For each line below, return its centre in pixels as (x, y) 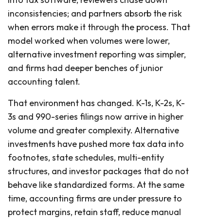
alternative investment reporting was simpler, (97, 54)
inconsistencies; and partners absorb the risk (95, 13)
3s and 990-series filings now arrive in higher (96, 116)
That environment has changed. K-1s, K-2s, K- (96, 103)
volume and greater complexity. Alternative (93, 130)
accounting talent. (44, 81)
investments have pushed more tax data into (96, 144)
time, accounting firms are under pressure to (95, 198)
